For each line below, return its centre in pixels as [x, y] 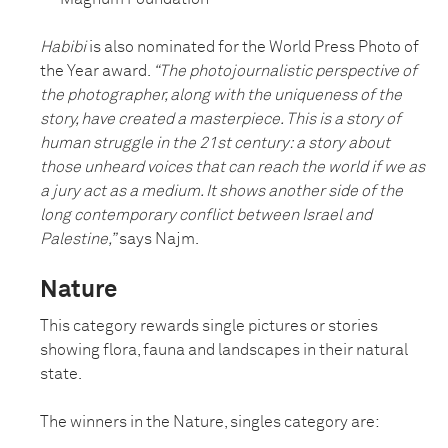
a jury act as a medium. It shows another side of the [221, 191]
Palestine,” [78, 239]
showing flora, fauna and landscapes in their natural [224, 350]
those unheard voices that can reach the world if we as [232, 167]
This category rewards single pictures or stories [209, 326]
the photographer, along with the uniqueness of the [221, 95]
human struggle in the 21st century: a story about [215, 143]
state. [61, 374]
